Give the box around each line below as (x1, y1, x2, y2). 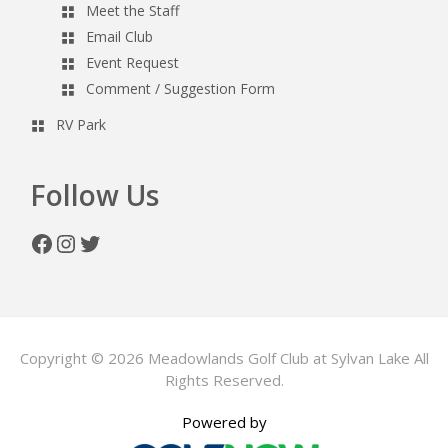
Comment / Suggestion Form (86, 78, 275, 98)
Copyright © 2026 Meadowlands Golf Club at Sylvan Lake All (19, 347, 429, 368)
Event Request (86, 52, 179, 72)
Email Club (86, 26, 153, 46)
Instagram (53, 225, 167, 259)
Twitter (77, 225, 160, 259)
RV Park (56, 114, 106, 134)
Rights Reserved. (164, 369, 284, 390)
